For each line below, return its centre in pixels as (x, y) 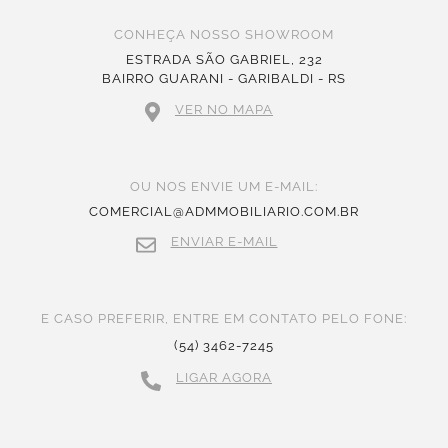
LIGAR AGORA (224, 378)
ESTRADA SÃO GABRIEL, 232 (224, 60)
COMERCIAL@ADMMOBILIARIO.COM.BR (224, 212)
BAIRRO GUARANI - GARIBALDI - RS (224, 79)
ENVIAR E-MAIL (224, 242)
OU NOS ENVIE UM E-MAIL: (224, 187)
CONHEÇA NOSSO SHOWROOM (224, 35)
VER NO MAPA (224, 110)
